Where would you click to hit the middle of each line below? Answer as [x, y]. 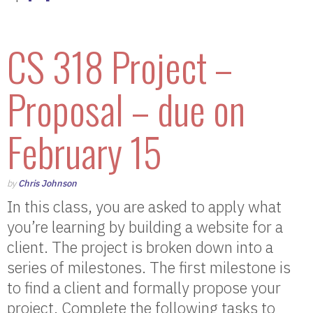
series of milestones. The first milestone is [149, 267]
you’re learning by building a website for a [145, 227]
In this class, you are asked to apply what [144, 206]
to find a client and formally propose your [144, 287]
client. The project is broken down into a [140, 247]
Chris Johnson [48, 183]
